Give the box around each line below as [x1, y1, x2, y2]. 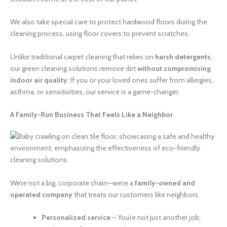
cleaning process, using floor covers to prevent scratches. [10, 29, 190, 39]
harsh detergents [155, 52, 211, 61]
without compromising [137, 63, 211, 73]
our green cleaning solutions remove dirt [10, 63, 137, 73]
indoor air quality [10, 75, 67, 85]
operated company [10, 190, 72, 199]
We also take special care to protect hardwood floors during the [10, 17, 207, 27]
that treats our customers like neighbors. [72, 190, 200, 199]
